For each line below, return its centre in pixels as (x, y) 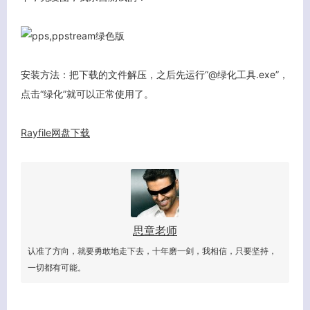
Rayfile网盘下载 (55, 133)
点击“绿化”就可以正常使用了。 (87, 94)
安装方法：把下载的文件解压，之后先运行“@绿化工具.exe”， (155, 74)
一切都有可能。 (57, 267)
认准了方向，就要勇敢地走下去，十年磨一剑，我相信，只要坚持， (152, 251)
